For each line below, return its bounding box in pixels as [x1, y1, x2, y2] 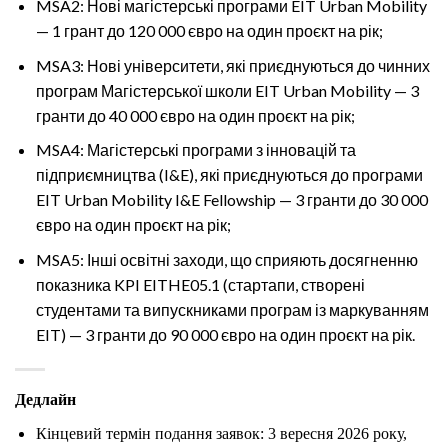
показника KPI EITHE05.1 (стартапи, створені [35, 274, 365, 294]
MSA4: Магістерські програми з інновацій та [35, 140, 356, 160]
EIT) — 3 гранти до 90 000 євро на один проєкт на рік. [35, 324, 415, 344]
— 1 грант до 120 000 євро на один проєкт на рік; [35, 20, 383, 40]
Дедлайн [15, 390, 76, 408]
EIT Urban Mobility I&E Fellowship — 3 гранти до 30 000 [35, 190, 428, 210]
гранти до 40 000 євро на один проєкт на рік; [35, 105, 355, 125]
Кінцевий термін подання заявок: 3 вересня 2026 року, [35, 424, 407, 442]
